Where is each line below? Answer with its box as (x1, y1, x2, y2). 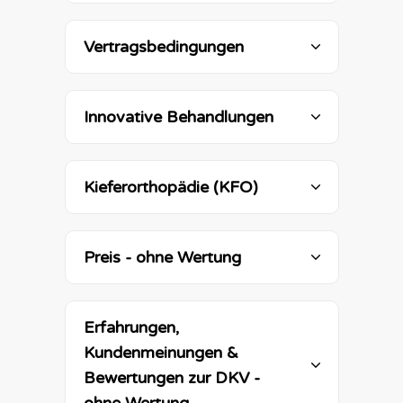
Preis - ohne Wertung (83, 247, 241, 267)
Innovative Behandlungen (83, 107, 273, 127)
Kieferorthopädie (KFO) (83, 177, 263, 197)
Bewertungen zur (83, 368, 215, 388)
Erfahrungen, (83, 318, 179, 337)
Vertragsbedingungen (83, 37, 244, 57)
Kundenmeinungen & (83, 343, 238, 363)
